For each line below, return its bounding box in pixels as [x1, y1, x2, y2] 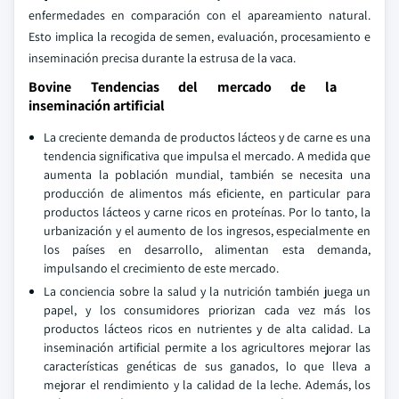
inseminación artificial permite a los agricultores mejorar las [44, 339, 370, 355]
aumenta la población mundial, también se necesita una [44, 167, 370, 183]
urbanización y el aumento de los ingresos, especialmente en [44, 223, 370, 239]
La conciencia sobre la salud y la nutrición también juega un [44, 283, 370, 299]
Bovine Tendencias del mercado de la [28, 77, 337, 96]
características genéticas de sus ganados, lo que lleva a [44, 358, 370, 374]
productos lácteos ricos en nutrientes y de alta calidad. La [44, 321, 370, 337]
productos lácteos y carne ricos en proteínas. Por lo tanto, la [44, 204, 370, 220]
